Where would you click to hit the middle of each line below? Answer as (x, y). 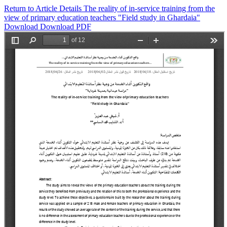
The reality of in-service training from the (149, 8)
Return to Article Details (44, 8)
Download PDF (66, 27)
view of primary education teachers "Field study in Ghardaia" (102, 17)
